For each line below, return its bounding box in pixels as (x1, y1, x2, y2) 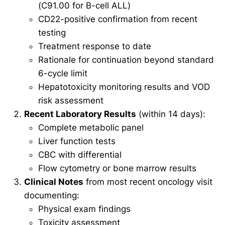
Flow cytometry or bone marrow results (38, 163, 196, 174)
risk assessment (38, 95, 103, 106)
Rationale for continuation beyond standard (38, 55, 214, 65)
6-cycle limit (38, 68, 87, 79)
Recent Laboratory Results (24, 109, 136, 120)
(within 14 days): (136, 109, 205, 120)
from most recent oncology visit (83, 177, 212, 187)
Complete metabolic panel (38, 123, 144, 133)
